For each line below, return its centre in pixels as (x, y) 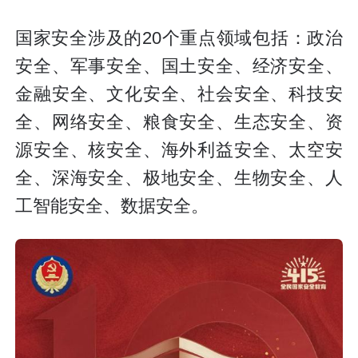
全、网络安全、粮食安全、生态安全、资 (179, 122)
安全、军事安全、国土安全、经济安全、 (179, 66)
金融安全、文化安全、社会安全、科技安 (179, 94)
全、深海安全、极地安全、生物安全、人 (179, 178)
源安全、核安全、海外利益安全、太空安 (179, 150)
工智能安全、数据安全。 (112, 206)
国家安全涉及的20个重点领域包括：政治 (179, 38)
